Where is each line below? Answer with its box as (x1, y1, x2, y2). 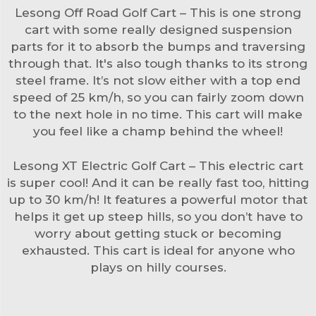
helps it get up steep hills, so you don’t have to (13, 209, 303, 224)
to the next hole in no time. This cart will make (13, 107, 303, 121)
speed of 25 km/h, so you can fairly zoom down (12, 90, 304, 104)
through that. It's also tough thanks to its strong (8, 56, 308, 71)
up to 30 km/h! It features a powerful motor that (8, 192, 308, 207)
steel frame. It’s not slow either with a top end (16, 73, 300, 87)
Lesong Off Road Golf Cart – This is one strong (15, 5, 301, 20)
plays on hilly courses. (90, 260, 226, 274)
